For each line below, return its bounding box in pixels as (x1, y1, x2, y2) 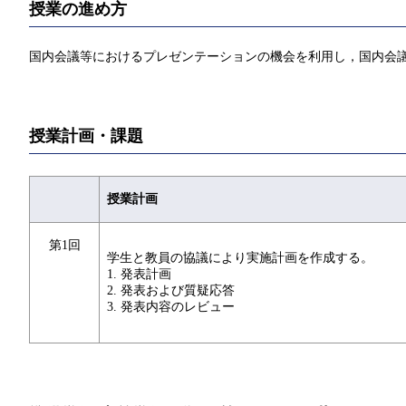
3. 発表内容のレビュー (107, 300, 235, 314)
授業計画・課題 (29, 126, 143, 145)
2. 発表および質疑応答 (107, 284, 235, 298)
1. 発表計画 (107, 267, 171, 282)
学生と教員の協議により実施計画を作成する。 (107, 251, 373, 266)
